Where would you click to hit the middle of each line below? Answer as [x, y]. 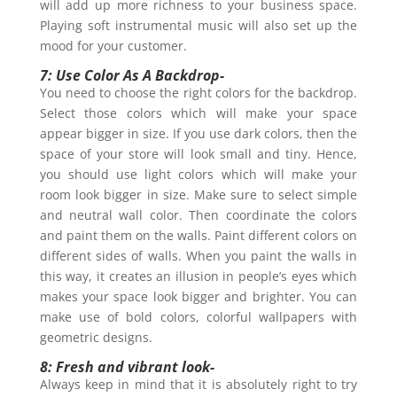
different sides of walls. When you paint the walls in [198, 255]
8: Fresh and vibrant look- [127, 366]
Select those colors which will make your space [198, 113]
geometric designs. [96, 337]
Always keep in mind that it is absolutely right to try [198, 384]
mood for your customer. [113, 45]
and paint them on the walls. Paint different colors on [198, 235]
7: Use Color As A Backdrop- [133, 75]
